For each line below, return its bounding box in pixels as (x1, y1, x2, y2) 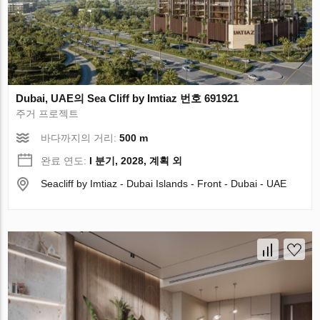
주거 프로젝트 (16, 107, 79, 119)
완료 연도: (41, 154, 90, 166)
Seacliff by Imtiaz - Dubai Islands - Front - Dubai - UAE (41, 177, 287, 189)
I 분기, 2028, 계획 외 (89, 154, 183, 166)
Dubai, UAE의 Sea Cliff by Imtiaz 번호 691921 (16, 91, 239, 104)
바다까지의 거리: (41, 131, 120, 144)
